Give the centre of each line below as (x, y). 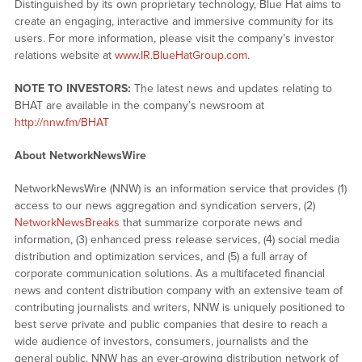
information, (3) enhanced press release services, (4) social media (177, 240)
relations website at (64, 56)
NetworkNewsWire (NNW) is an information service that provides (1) (180, 189)
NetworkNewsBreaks (67, 223)
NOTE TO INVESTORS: (72, 89)
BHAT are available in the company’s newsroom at (139, 106)
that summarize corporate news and (210, 223)
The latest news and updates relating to (231, 89)
